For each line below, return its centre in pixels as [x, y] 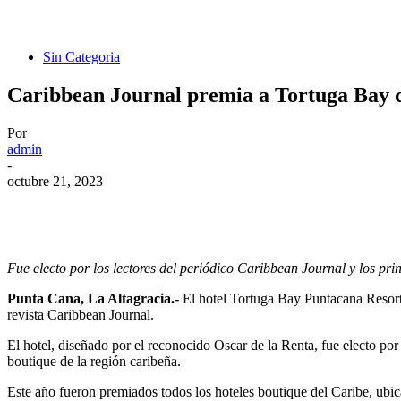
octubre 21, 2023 [55, 182]
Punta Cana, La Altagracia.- [93, 299]
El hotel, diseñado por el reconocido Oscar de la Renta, [164, 346]
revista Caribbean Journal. [81, 315]
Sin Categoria [81, 57]
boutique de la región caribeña [92, 362]
